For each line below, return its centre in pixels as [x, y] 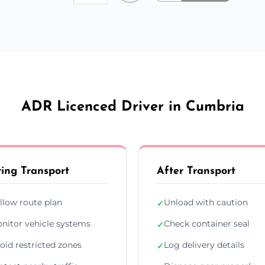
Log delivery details [204, 245]
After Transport [196, 171]
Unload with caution [206, 202]
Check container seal [207, 223]
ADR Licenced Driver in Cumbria [132, 107]
